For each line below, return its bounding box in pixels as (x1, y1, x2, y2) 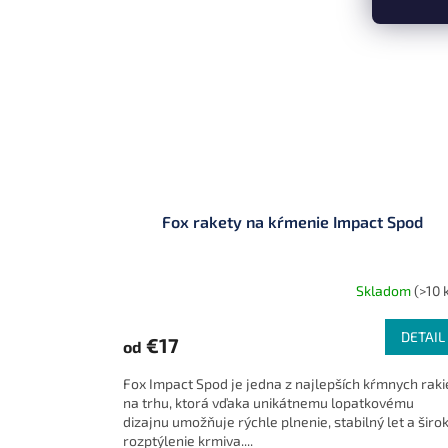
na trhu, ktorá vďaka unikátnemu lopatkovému (123, 394, 414, 412)
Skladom (356, 281, 415, 299)
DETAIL (401, 328, 446, 346)
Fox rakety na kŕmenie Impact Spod (161, 212, 423, 232)
